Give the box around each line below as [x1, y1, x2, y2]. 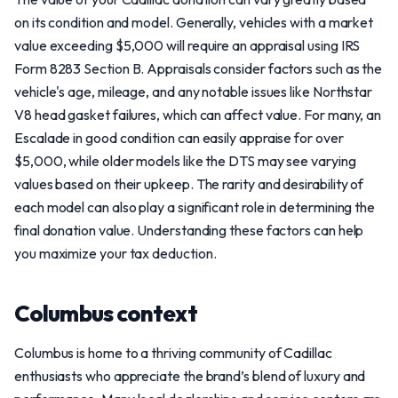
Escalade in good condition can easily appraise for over [14, 129, 344, 147]
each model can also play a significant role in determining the [14, 198, 376, 216]
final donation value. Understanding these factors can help [14, 221, 364, 239]
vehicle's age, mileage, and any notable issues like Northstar [14, 83, 373, 100]
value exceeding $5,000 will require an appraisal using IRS [14, 36, 361, 54]
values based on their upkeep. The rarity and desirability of [14, 175, 364, 193]
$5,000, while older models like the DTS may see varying [14, 152, 356, 170]
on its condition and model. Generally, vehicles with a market [14, 13, 374, 31]
